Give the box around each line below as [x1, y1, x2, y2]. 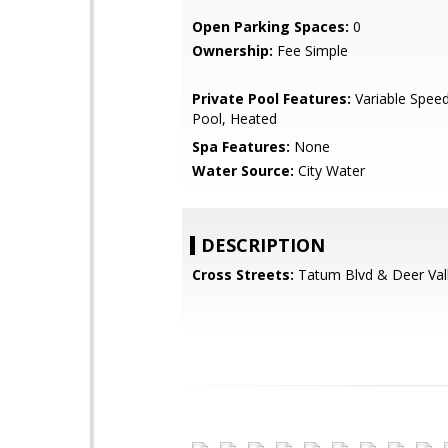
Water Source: [192, 161, 294, 180]
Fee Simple [273, 41, 348, 60]
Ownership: [192, 41, 273, 60]
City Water [294, 161, 365, 180]
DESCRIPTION [201, 233, 325, 257]
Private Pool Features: [192, 89, 351, 108]
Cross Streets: [192, 265, 294, 284]
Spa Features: [192, 137, 290, 156]
